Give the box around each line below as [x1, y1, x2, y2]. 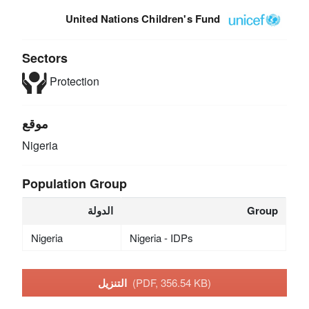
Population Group [22, 175, 128, 193]
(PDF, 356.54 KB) [132, 275, 211, 290]
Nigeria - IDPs [129, 230, 193, 246]
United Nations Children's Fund [65, 11, 221, 27]
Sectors [22, 49, 68, 68]
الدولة [88, 203, 114, 219]
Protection [46, 73, 99, 90]
